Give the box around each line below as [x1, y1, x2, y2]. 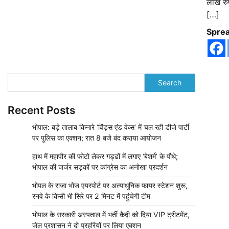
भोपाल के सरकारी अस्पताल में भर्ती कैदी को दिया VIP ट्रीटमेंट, [32, 210, 190, 219]
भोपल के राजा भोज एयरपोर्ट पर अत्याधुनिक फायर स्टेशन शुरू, [32, 180, 188, 190]
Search [158, 78, 181, 87]
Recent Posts [8, 103, 75, 117]
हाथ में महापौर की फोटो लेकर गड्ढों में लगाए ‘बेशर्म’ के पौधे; [32, 151, 178, 161]
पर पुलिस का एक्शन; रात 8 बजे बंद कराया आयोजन [32, 133, 161, 142]
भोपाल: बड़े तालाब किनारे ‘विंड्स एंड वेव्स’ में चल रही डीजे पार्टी [32, 122, 189, 131]
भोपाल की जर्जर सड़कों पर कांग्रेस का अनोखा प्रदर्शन [32, 162, 168, 171]
